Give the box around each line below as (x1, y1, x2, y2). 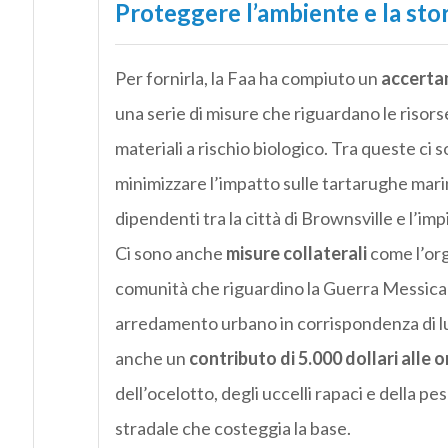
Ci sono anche (114, 242, 226, 265)
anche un (114, 347, 189, 370)
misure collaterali (225, 242, 367, 265)
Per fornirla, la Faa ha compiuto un (114, 67, 381, 90)
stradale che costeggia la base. (114, 417, 351, 440)
